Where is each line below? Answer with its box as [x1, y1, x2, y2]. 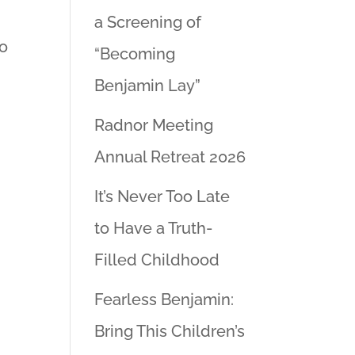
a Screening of [94, 13, 202, 32]
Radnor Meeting [94, 116, 214, 135]
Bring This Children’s [94, 322, 246, 341]
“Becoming [94, 44, 176, 63]
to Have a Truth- [94, 219, 213, 238]
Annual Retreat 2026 [94, 147, 246, 166]
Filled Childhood [94, 250, 220, 269]
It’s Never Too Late [94, 187, 231, 206]
